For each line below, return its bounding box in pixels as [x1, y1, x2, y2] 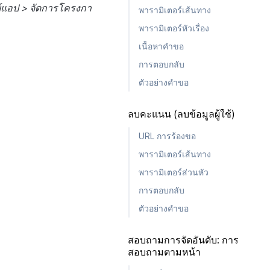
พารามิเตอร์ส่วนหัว [139, 168, 209, 177]
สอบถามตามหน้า [128, 246, 201, 258]
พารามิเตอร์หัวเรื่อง [139, 24, 209, 33]
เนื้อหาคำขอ [139, 42, 184, 51]
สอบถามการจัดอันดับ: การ [128, 234, 239, 246]
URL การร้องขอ [139, 131, 196, 141]
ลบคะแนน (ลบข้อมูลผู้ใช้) [128, 108, 235, 120]
